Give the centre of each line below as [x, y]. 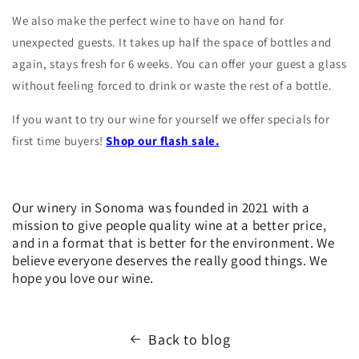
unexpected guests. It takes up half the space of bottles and [172, 42]
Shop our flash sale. [163, 140]
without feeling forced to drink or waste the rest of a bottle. [173, 85]
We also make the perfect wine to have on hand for [148, 20]
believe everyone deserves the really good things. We [170, 260]
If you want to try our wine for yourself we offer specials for [171, 119]
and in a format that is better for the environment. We [173, 242]
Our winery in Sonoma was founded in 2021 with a [161, 207]
